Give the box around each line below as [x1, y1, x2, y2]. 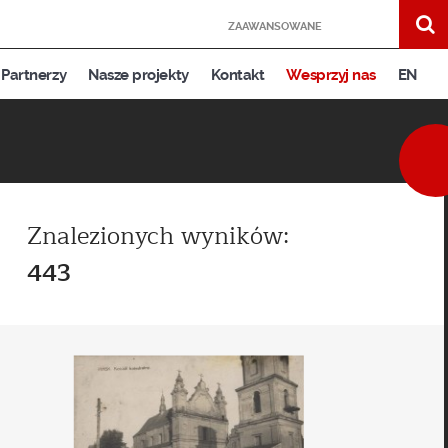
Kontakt [210, 66, 265, 84]
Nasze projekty [88, 66, 189, 84]
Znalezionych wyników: [26, 217, 289, 256]
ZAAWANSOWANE [228, 20, 323, 33]
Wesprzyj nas [286, 66, 376, 84]
